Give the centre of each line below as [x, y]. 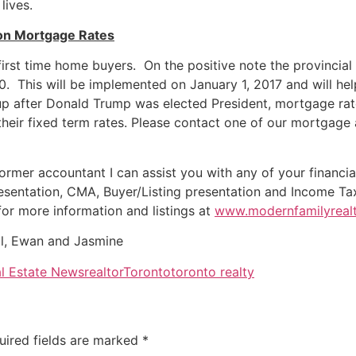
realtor [104, 271]
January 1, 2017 [236, 85]
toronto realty [213, 271]
